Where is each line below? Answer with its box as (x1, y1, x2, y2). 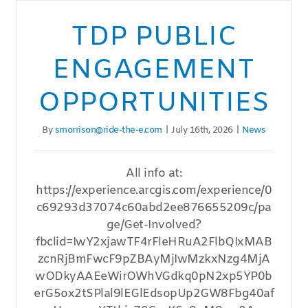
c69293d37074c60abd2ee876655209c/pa (36, 200, 272, 217)
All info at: (126, 166, 182, 182)
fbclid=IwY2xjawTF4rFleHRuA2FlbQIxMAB (36, 234, 272, 251)
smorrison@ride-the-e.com (54, 124, 162, 137)
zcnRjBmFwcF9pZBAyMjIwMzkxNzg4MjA (37, 252, 270, 268)
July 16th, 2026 (171, 124, 233, 137)
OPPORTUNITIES (38, 85, 270, 122)
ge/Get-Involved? (106, 217, 201, 234)
